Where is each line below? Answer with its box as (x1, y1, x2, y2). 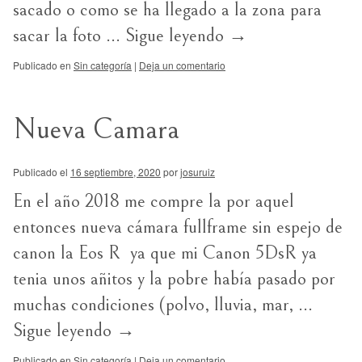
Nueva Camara (13, 113, 179, 146)
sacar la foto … (13, 25, 125, 46)
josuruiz (180, 165, 215, 179)
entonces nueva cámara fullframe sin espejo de (13, 217, 343, 238)
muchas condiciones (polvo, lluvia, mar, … (13, 294, 313, 315)
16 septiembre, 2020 (70, 165, 161, 179)
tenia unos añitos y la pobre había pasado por (13, 268, 335, 289)
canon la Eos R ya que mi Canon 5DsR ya (13, 242, 317, 263)
